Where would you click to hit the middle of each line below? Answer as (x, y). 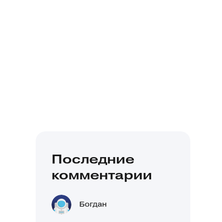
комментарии (102, 175)
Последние (93, 159)
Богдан (93, 204)
